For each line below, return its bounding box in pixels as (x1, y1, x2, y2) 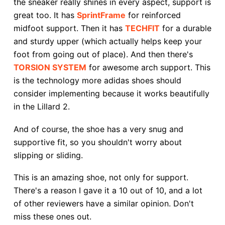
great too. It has (13, 10, 77, 20)
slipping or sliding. (13, 150, 83, 160)
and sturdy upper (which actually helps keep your (13, 36, 202, 46)
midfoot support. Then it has (13, 23, 125, 33)
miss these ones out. (13, 211, 91, 222)
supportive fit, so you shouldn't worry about (13, 137, 182, 147)
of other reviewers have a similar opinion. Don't (13, 198, 194, 209)
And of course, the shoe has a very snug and (13, 124, 183, 134)
